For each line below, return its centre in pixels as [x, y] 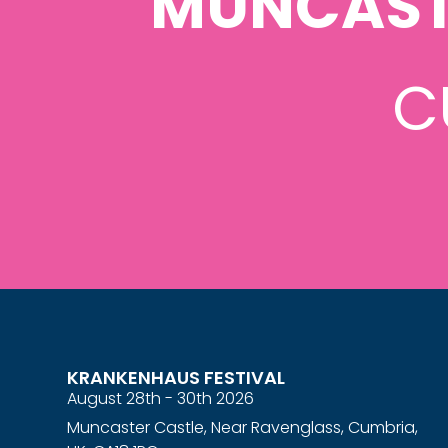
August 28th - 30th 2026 [161, 398]
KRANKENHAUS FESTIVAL [176, 377]
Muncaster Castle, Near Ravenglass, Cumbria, [243, 427]
